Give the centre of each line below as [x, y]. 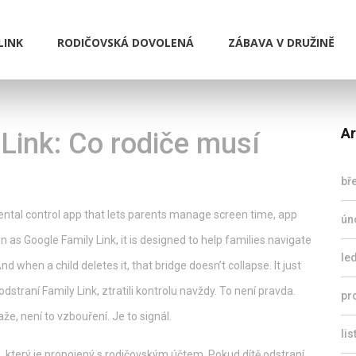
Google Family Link [70, 240]
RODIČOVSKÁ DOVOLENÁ [126, 42]
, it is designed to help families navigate [214, 240]
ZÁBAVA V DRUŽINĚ [281, 42]
